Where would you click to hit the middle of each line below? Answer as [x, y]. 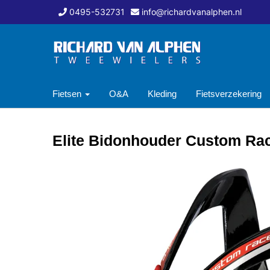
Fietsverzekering [229, 94]
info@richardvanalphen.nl [192, 12]
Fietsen [68, 94]
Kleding [162, 94]
